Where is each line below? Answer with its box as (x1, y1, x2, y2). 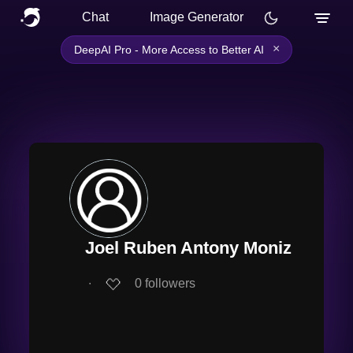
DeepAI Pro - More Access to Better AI (74, 43, 264, 56)
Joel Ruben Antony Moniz (85, 238, 292, 258)
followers (145, 277, 195, 291)
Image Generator (150, 10, 243, 24)
